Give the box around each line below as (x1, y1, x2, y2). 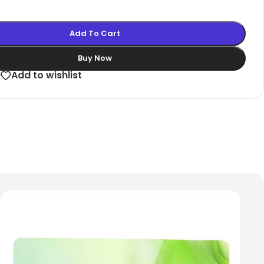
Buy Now (77, 52, 112, 64)
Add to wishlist (11, 68, 82, 82)
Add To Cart (69, 27, 120, 39)
